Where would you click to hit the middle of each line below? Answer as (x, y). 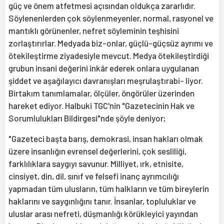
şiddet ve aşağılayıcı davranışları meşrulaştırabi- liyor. (106, 81)
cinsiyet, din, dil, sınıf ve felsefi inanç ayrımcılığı (94, 176)
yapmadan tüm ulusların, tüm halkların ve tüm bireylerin (109, 189)
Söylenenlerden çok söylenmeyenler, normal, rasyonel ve (111, 18)
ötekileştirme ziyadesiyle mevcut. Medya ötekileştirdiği (109, 56)
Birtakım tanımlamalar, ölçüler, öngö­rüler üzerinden (101, 93)
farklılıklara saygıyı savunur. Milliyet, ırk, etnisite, (96, 164)
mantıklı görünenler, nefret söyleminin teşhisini (94, 31)
